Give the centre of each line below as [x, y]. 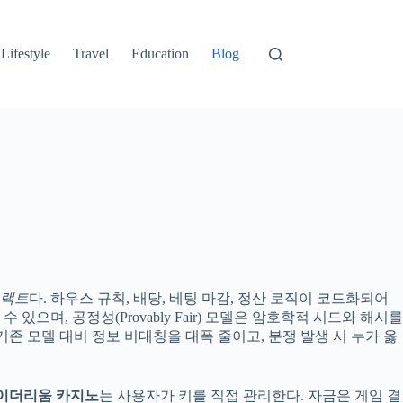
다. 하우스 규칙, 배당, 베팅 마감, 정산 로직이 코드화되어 [209, 298]
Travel [91, 54]
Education [161, 54]
